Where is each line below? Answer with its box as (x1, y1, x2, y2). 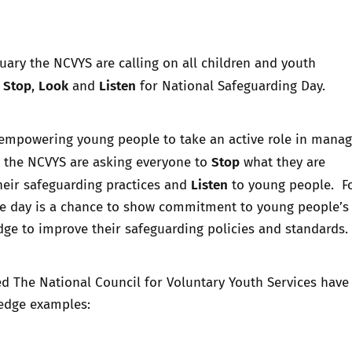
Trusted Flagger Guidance (49, 27, 185, 46)
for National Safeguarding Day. (136, 75, 325, 95)
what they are (240, 151, 325, 171)
